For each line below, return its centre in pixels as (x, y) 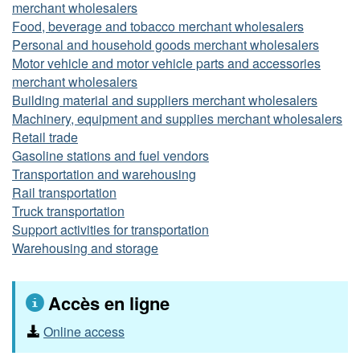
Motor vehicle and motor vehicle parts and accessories (166, 63)
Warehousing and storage (85, 248)
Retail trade (45, 137)
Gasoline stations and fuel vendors (110, 155)
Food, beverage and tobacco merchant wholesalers (158, 26)
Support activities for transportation (110, 229)
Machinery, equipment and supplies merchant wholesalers (177, 119)
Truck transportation (68, 211)
